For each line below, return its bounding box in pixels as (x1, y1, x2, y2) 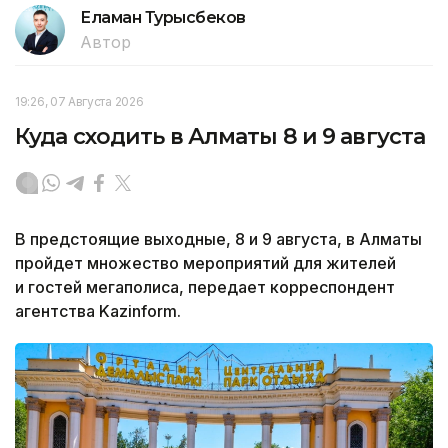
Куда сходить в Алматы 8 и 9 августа (15, 122, 426, 150)
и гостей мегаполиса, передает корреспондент (15, 276, 395, 297)
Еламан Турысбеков (80, 7, 246, 27)
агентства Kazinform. (15, 300, 181, 321)
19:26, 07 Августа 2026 (15, 93, 144, 109)
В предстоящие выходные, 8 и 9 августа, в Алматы (15, 228, 422, 249)
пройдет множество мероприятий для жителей (15, 252, 396, 273)
